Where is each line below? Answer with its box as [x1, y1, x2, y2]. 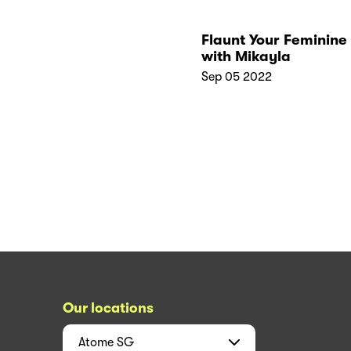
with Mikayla [201, 47, 291, 65]
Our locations [63, 299, 154, 316]
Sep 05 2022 [201, 69, 272, 84]
